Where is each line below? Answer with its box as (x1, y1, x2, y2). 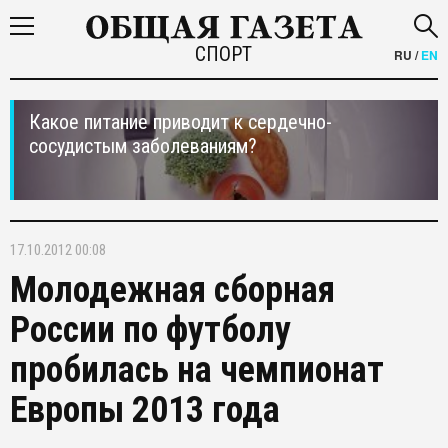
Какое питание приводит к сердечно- (29, 110, 332, 134)
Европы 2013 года (10, 389, 280, 431)
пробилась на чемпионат (10, 349, 384, 391)
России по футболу (10, 309, 291, 351)
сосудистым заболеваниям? (29, 134, 257, 158)
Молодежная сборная (10, 269, 335, 311)
